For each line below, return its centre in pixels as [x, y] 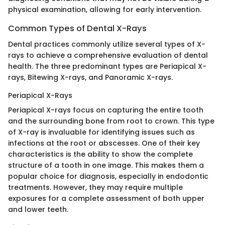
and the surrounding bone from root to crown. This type [111, 121]
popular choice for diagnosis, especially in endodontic [108, 177]
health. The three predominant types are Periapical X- [107, 67]
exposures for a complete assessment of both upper [106, 199]
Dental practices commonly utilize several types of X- [107, 44]
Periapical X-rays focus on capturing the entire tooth [106, 110]
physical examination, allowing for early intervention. [105, 10]
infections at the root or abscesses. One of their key [104, 143]
